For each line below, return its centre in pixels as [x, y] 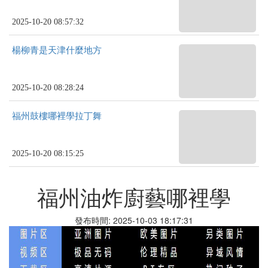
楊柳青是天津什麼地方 [57, 50]
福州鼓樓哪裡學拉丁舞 [57, 116]
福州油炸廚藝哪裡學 [134, 197]
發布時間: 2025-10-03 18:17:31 [134, 220]
